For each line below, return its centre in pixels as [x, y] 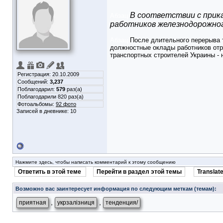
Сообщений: [34, 82]
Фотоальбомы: [37, 104]
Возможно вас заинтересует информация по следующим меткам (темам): [116, 189]
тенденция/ [122, 203]
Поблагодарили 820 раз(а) [51, 97]
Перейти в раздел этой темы [139, 172]
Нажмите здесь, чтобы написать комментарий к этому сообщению [96, 162]
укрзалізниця [76, 203]
